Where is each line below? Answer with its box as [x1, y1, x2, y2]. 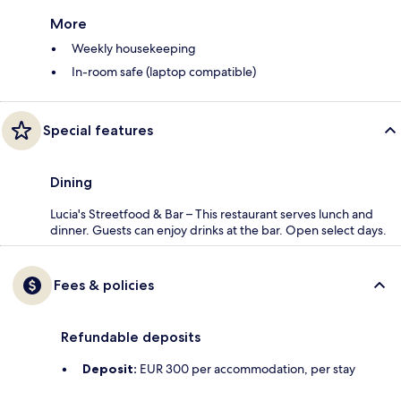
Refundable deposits [61, 328, 200, 346]
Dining [50, 174, 92, 192]
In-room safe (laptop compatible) [72, 64, 256, 81]
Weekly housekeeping [72, 40, 196, 57]
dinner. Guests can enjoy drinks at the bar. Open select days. [50, 222, 387, 239]
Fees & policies [54, 277, 154, 294]
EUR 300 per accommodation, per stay [137, 361, 355, 378]
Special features [43, 122, 153, 140]
